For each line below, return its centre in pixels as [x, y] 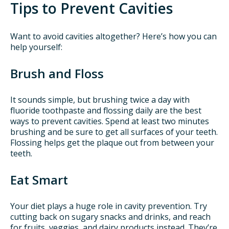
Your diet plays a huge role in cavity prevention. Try [109, 206]
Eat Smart [39, 180]
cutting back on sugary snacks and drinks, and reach [110, 217]
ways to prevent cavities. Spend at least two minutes [110, 121]
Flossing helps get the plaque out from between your [112, 142]
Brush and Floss [57, 73]
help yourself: [36, 47]
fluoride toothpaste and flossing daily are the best [106, 110]
